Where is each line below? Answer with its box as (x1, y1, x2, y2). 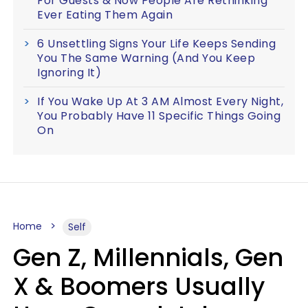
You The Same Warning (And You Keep (37, 49, 255, 66)
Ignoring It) (37, 64, 101, 80)
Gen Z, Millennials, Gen (13, 240, 283, 274)
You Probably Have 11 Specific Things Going (37, 107, 280, 124)
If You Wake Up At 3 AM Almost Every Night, (37, 93, 283, 109)
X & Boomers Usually (13, 269, 265, 303)
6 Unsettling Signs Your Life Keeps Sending (37, 35, 276, 52)
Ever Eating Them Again (37, 6, 173, 23)
